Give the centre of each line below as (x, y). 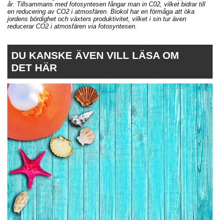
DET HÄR (34, 68)
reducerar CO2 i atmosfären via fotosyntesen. (72, 27)
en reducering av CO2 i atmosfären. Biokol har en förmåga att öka (101, 12)
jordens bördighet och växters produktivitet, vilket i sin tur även (97, 19)
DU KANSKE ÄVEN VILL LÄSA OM (95, 55)
